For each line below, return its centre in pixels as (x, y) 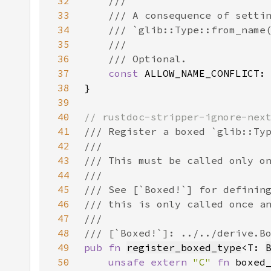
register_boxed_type (184, 247)
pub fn (105, 247)
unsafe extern (151, 262)
